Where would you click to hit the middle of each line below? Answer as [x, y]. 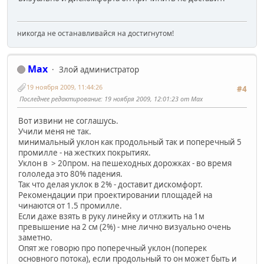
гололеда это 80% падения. [70, 174]
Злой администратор [99, 69]
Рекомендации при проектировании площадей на [115, 195]
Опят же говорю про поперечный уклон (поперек [113, 248]
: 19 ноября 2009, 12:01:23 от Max [152, 99]
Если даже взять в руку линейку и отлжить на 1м [111, 217]
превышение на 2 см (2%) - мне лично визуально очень [125, 227]
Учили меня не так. [56, 132]
